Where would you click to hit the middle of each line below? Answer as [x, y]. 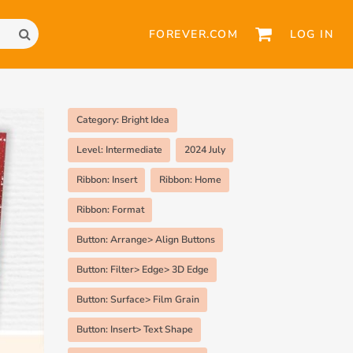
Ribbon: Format [110, 209]
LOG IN [312, 34]
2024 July [204, 149]
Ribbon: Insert [106, 179]
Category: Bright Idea [123, 119]
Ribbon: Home [190, 179]
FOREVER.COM [193, 34]
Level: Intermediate [119, 149]
